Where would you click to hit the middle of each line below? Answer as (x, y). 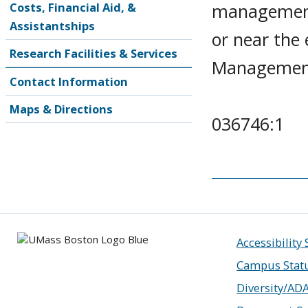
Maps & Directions (61, 109)
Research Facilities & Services (93, 53)
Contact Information (69, 81)
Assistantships (52, 26)
